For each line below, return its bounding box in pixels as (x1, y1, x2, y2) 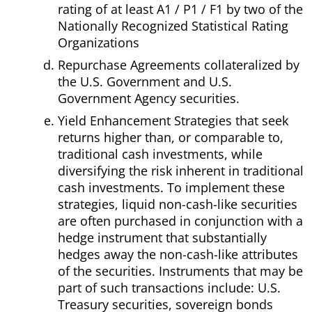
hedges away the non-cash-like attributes (58, 246, 298, 263)
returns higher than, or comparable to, (58, 129, 283, 146)
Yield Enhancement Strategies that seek (58, 112, 288, 130)
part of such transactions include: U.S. (58, 279, 281, 297)
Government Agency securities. (58, 90, 240, 107)
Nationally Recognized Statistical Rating (58, 17, 288, 35)
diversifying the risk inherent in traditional (58, 162, 304, 180)
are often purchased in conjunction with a (58, 212, 303, 230)
